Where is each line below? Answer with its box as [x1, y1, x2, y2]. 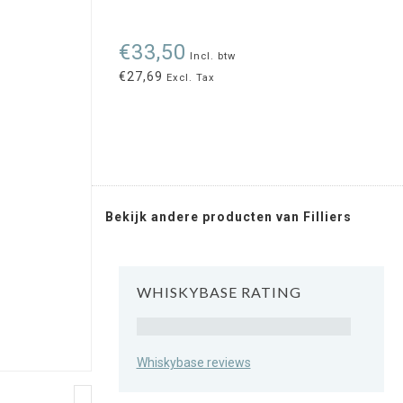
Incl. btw [189, 50, 236, 62]
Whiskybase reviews [136, 354, 251, 370]
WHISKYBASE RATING [136, 283, 301, 300]
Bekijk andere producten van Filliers [104, 210, 352, 224]
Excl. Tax [162, 72, 215, 84]
